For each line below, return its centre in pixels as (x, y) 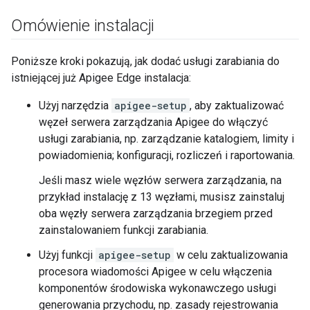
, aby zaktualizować (237, 106)
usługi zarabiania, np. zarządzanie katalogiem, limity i (166, 139)
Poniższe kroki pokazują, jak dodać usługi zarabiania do (145, 61)
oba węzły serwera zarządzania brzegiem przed (156, 213)
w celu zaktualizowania (231, 255)
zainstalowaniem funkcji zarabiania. (124, 230)
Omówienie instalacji (83, 26)
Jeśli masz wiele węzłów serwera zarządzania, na (160, 180)
